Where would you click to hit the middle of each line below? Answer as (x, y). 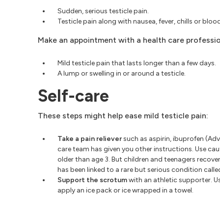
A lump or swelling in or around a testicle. (122, 73)
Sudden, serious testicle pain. (103, 11)
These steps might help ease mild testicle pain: (123, 116)
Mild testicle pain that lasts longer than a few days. (137, 63)
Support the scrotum (92, 180)
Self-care (73, 96)
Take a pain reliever (90, 139)
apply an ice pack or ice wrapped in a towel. (125, 190)
